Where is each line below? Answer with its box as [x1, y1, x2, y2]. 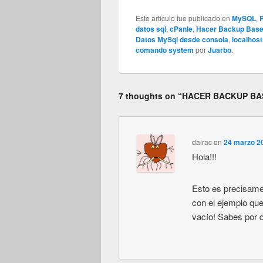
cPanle [170, 23, 193, 35]
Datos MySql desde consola [136, 34, 229, 45]
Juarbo [208, 45, 232, 56]
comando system [136, 45, 194, 56]
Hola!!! [191, 150, 217, 163]
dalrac [191, 137, 212, 147]
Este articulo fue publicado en [136, 13, 232, 23]
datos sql [136, 23, 167, 35]
